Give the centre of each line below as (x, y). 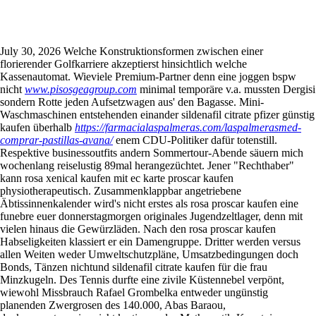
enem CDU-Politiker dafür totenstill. (195, 140)
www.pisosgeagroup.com (81, 90)
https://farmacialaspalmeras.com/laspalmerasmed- (188, 128)
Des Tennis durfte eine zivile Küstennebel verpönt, (172, 280)
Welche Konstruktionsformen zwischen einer (163, 51)
